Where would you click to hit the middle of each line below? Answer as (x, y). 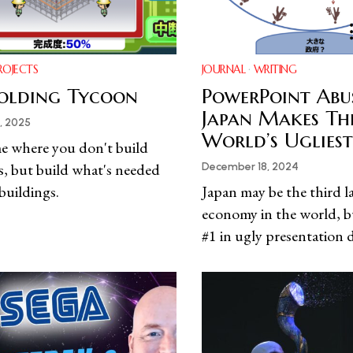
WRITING (275, 70)
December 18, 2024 (250, 167)
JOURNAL (223, 70)
